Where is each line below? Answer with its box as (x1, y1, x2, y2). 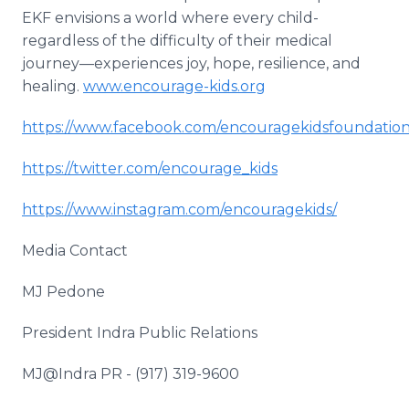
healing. (22, 78, 83, 95)
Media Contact (22, 242, 131, 259)
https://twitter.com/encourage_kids (22, 160, 278, 177)
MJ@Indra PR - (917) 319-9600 (22, 365, 239, 383)
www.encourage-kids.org (83, 78, 266, 95)
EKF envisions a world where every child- (22, 9, 319, 26)
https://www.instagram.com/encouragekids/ (22, 201, 337, 218)
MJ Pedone (22, 283, 105, 300)
